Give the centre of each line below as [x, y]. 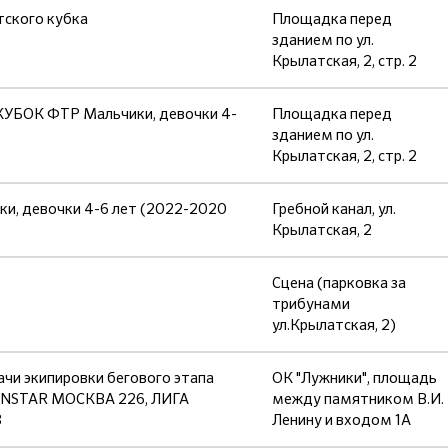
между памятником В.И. [358, 399]
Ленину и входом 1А [341, 420]
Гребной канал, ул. [334, 209]
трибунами [311, 304]
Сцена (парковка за [339, 283]
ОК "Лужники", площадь [354, 378]
